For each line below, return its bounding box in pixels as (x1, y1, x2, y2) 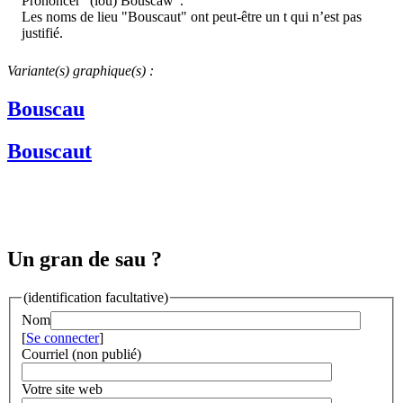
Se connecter (26, 329, 99, 345)
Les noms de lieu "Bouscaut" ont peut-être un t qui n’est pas (22, 8, 362, 24)
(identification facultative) (23, 290, 168, 306)
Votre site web (22, 381, 103, 397)
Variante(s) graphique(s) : (7, 62, 154, 78)
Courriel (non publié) (22, 345, 141, 362)
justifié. (22, 24, 63, 40)
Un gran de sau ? (7, 247, 162, 272)
